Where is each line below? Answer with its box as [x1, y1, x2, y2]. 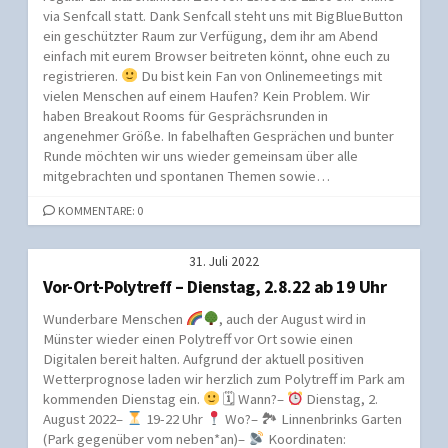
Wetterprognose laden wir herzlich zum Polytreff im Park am [43, 369, 405, 388]
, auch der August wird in [219, 309, 367, 328]
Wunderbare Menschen [43, 309, 186, 328]
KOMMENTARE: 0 [58, 202, 144, 218]
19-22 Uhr [142, 409, 206, 428]
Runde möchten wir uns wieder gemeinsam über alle [43, 146, 358, 165]
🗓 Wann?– [219, 389, 287, 408]
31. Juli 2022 [189, 252, 259, 270]
